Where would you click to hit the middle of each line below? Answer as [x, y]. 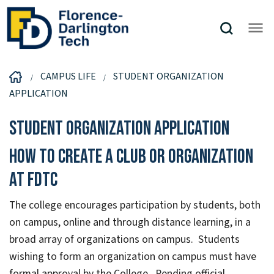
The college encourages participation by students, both [135, 205]
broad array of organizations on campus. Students [124, 239]
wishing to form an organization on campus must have [133, 256]
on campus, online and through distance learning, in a [130, 222]
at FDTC [33, 180]
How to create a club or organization [131, 157]
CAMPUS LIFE [68, 76]
